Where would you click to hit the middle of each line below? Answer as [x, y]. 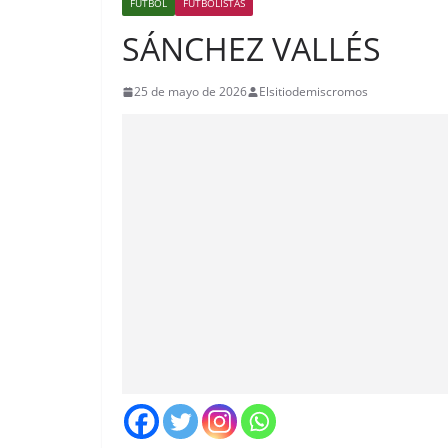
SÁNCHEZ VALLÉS [251, 49]
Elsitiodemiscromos [313, 92]
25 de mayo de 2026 [190, 92]
